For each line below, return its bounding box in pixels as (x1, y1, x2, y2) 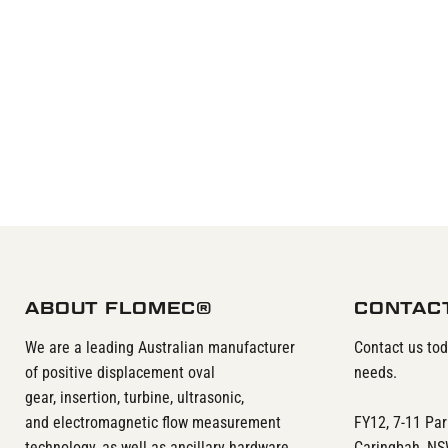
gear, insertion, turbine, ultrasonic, (25, 387, 244, 407)
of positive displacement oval (25, 362, 215, 382)
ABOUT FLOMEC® (25, 297, 214, 318)
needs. (353, 362, 397, 382)
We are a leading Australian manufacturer (25, 337, 295, 357)
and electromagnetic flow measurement (25, 412, 281, 432)
